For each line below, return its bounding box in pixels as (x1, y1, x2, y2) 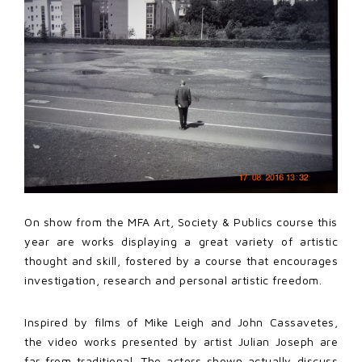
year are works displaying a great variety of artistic (24, 234, 338, 249)
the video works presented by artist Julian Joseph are (24, 335, 338, 349)
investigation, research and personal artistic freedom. (24, 273, 322, 288)
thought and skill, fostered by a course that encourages (24, 254, 338, 268)
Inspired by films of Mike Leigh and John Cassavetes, (24, 315, 338, 330)
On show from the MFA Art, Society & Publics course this (24, 215, 338, 229)
